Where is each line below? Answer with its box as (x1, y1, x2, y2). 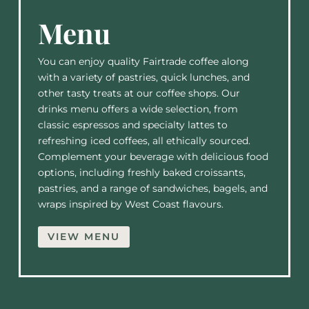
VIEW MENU (47, 230, 120, 243)
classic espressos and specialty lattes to (37, 118, 228, 131)
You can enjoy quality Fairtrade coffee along (37, 54, 249, 68)
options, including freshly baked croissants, (37, 166, 246, 179)
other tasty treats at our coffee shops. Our (37, 86, 240, 99)
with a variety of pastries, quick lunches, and (37, 70, 250, 83)
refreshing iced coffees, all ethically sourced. (37, 134, 250, 147)
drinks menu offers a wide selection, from (37, 102, 238, 115)
